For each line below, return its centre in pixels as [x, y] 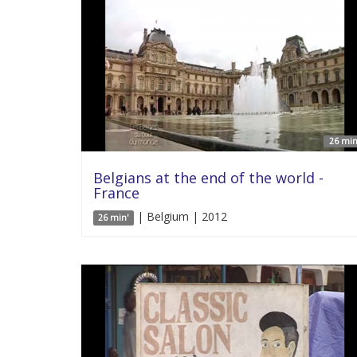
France [116, 193]
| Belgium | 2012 [180, 216]
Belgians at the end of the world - [208, 178]
